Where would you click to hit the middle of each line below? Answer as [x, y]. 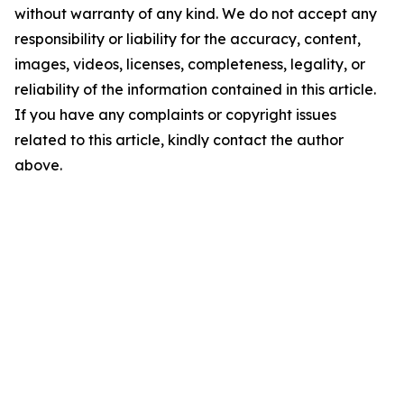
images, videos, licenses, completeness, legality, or [190, 64]
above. [38, 165]
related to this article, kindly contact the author [179, 140]
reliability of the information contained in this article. [195, 89]
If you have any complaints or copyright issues [175, 115]
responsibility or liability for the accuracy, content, [188, 39]
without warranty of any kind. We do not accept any [196, 14]
